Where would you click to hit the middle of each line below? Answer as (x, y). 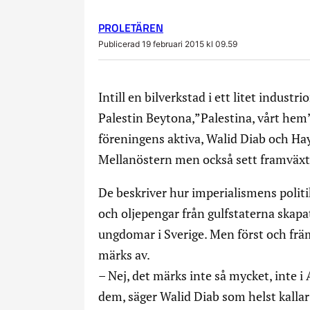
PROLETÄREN (131, 28)
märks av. (124, 255)
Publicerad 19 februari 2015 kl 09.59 (168, 44)
